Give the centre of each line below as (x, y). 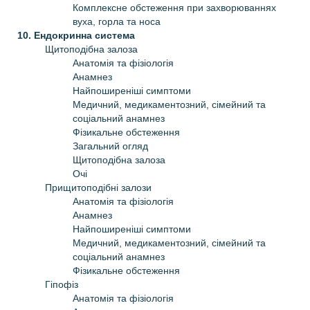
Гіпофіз (62, 284)
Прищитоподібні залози (98, 187)
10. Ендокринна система (76, 35)
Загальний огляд (110, 146)
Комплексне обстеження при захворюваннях (174, 7)
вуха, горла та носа (117, 21)
